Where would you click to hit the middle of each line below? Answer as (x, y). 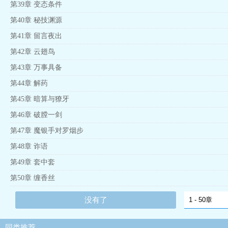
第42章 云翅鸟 (33, 52)
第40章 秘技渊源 (36, 20)
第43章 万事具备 (36, 67)
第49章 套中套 (33, 162)
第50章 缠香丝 (33, 178)
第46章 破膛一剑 (36, 115)
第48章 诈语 (29, 146)
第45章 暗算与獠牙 (40, 99)
